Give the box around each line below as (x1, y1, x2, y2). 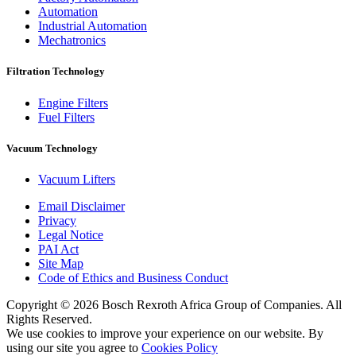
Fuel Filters (38, 110, 95, 124)
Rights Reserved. (6, 311, 92, 326)
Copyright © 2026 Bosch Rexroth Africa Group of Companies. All (6, 297, 342, 311)
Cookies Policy (141, 340, 218, 354)
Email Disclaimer (38, 199, 125, 213)
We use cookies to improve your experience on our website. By (6, 326, 323, 340)
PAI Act (38, 242, 79, 256)
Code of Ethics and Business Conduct (38, 270, 228, 284)
